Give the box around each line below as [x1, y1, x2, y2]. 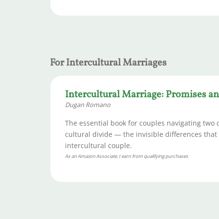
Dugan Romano [65, 100, 110, 109]
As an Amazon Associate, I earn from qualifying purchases [65, 153, 188, 160]
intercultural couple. [65, 140, 132, 150]
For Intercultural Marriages [50, 56, 167, 70]
